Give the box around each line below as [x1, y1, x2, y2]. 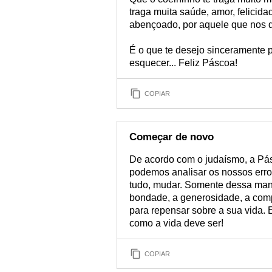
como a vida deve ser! [129, 218, 223, 228]
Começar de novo [129, 131, 214, 143]
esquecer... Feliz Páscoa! [129, 58, 237, 68]
